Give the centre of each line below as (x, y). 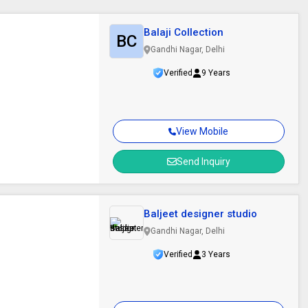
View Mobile (202, 131)
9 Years (216, 73)
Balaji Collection (183, 32)
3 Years (216, 254)
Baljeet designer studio (200, 214)
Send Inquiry (203, 162)
